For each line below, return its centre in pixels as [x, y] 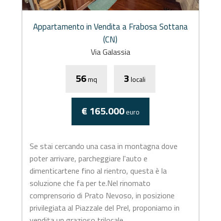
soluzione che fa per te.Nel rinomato [90, 183]
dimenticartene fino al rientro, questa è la [98, 171]
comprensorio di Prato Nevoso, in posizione [102, 195]
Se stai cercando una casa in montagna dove [103, 146]
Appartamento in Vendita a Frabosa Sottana [110, 27]
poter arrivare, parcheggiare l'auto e [88, 158]
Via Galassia [110, 52]
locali [137, 79]
